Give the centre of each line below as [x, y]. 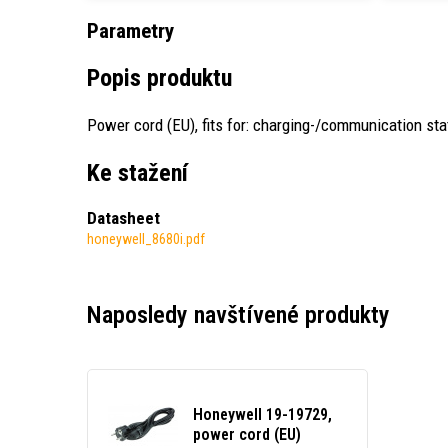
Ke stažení [137, 172]
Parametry [130, 31]
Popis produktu [159, 78]
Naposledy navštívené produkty [238, 314]
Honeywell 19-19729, [262, 414]
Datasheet [123, 217]
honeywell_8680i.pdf [146, 238]
